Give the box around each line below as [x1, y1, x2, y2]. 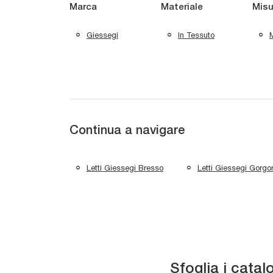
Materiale [161, 3, 203, 12]
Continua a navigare [69, 126, 185, 137]
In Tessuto [178, 30, 214, 40]
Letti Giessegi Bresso [87, 163, 163, 172]
